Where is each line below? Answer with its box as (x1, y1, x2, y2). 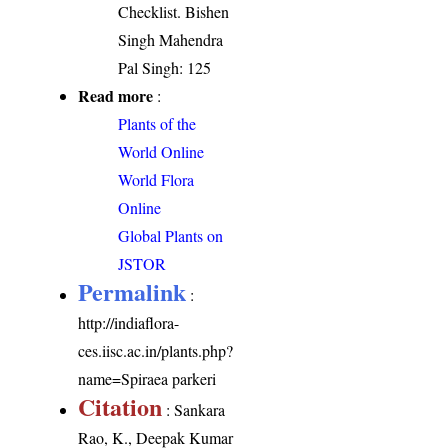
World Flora (118, 168, 195, 190)
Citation (78, 388, 163, 424)
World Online (118, 140, 205, 162)
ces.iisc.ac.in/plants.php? (78, 339, 234, 361)
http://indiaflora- (78, 311, 180, 333)
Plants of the (118, 112, 197, 134)
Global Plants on (118, 224, 224, 246)
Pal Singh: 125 (118, 56, 212, 78)
